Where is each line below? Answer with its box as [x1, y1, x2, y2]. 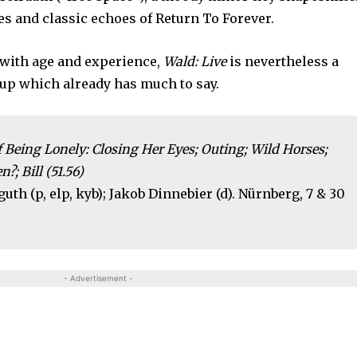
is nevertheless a [226, 53, 339, 70]
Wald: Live [163, 53, 227, 70]
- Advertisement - [64, 273, 134, 284]
